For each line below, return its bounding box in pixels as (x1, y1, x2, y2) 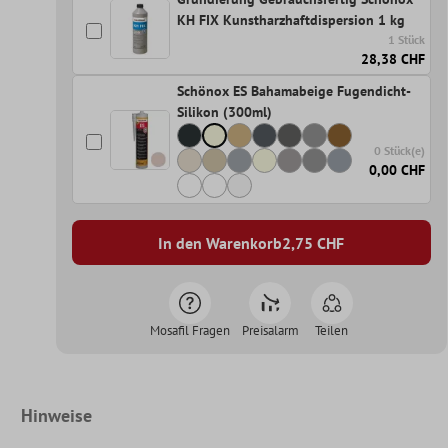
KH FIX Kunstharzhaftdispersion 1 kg (176, 11, 405, 30)
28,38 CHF (361, 50, 426, 69)
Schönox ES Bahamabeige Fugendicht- (176, 82, 410, 101)
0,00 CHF (369, 160, 426, 179)
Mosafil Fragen (149, 322, 230, 340)
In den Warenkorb (158, 232, 283, 253)
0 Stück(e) (374, 142, 426, 158)
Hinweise (20, 404, 92, 428)
